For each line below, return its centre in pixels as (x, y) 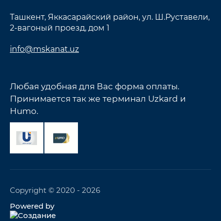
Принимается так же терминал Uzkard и (98, 99)
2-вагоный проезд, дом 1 (60, 28)
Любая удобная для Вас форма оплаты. (95, 86)
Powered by (32, 206)
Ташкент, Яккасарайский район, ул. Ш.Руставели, (110, 17)
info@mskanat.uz (44, 49)
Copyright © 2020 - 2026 (55, 190)
